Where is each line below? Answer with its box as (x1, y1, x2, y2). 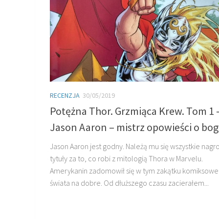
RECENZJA (50, 90, 80, 100)
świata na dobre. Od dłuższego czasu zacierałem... (50, 177, 209, 188)
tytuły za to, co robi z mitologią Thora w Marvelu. (50, 153, 203, 163)
